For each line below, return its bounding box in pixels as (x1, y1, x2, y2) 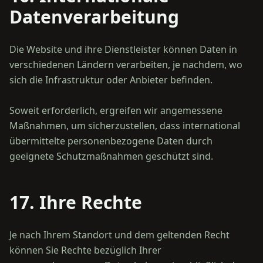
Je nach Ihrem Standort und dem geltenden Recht (9, 228, 230, 241)
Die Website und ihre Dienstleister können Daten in (9, 43, 237, 56)
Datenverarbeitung (9, 5, 179, 29)
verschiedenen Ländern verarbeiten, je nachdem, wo (9, 58, 242, 71)
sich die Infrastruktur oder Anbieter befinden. (9, 73, 213, 86)
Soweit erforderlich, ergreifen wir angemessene (9, 104, 222, 117)
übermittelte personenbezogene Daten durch (9, 134, 213, 147)
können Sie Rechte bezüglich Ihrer (9, 244, 161, 257)
